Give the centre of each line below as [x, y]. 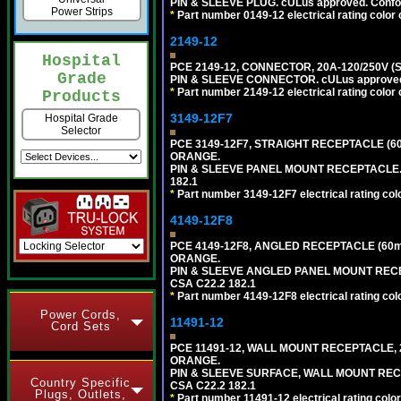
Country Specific [81, 383]
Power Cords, [81, 315]
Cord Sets [81, 326]
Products [81, 97]
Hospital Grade [81, 119]
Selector [81, 131]
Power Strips [81, 12]
